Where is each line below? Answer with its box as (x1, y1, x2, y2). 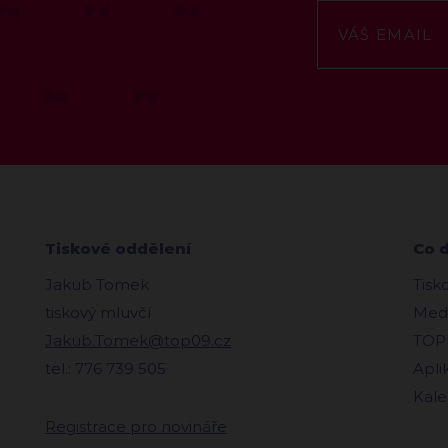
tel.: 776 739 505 (45, 358, 166, 378)
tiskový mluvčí (45, 302, 151, 322)
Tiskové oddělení (45, 238, 191, 258)
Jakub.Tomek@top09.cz (45, 330, 231, 350)
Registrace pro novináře (45, 416, 227, 436)
